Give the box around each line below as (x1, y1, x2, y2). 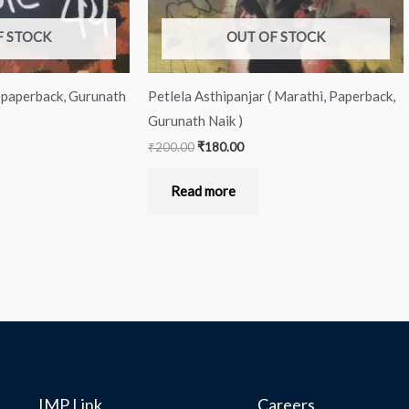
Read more (171, 183, 236, 200)
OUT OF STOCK (226, 28, 325, 46)
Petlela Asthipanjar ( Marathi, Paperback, (148, 87, 395, 104)
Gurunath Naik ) (148, 111, 243, 129)
